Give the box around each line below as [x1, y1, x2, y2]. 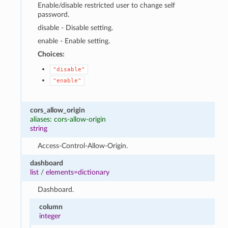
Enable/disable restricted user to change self [37, 1, 175, 9]
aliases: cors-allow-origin [30, 115, 106, 123]
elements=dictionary [46, 168, 110, 176]
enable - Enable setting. [37, 37, 110, 45]
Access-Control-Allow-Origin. [37, 141, 128, 150]
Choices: [37, 50, 65, 58]
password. [37, 10, 69, 18]
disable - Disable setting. [37, 23, 113, 32]
